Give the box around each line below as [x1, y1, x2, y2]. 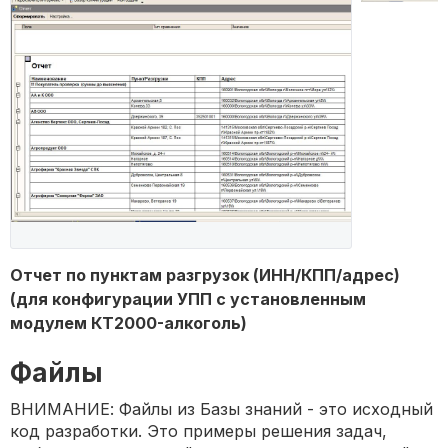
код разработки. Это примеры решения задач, [10, 421, 387, 442]
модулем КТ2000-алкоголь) [10, 313, 247, 334]
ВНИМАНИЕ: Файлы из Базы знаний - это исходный [10, 399, 433, 420]
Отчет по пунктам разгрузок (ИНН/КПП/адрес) [10, 265, 400, 286]
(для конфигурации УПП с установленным [10, 289, 366, 310]
